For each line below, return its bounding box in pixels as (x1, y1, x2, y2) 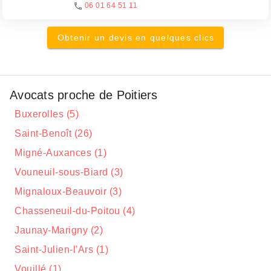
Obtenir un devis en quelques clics (57, 33, 215, 42)
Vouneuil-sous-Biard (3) (15, 167, 123, 177)
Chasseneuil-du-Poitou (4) (15, 206, 135, 216)
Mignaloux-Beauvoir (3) (15, 186, 122, 197)
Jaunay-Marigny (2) (15, 225, 103, 235)
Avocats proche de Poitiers (10, 88, 158, 102)
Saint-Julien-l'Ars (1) (15, 244, 108, 255)
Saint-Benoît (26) (15, 128, 93, 139)
